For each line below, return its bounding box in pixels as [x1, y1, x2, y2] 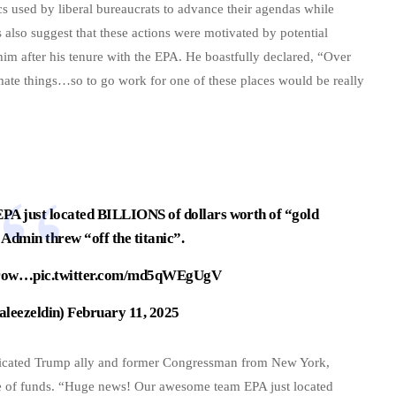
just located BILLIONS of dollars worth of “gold [19, 206, 319, 224]
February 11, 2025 [67, 304, 179, 322]
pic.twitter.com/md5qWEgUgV [33, 267, 222, 285]
